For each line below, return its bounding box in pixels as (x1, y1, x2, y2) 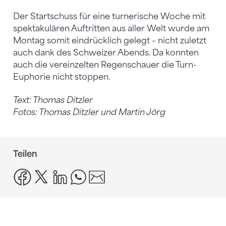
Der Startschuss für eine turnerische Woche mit (13, 11, 205, 21)
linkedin (69, 168, 101, 179)
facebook (31, 168, 71, 179)
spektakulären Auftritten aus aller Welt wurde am (13, 23, 209, 33)
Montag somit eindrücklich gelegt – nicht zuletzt (13, 35, 206, 45)
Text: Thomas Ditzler (13, 95, 93, 105)
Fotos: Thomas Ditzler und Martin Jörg (13, 107, 165, 117)
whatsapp (87, 168, 128, 179)
